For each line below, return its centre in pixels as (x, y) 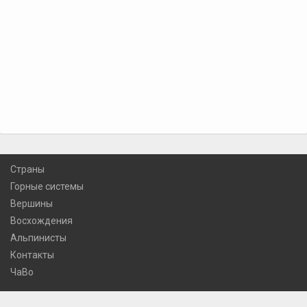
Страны (27, 170)
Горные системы (47, 187)
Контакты (32, 255)
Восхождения (41, 221)
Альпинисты (38, 238)
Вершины (32, 204)
